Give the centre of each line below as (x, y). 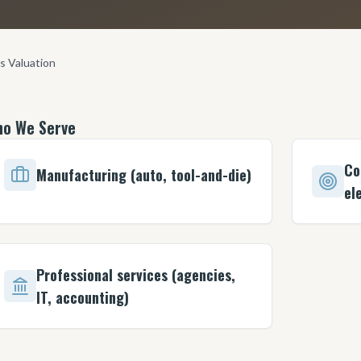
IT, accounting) (83, 297)
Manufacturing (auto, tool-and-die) (144, 175)
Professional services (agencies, (136, 275)
